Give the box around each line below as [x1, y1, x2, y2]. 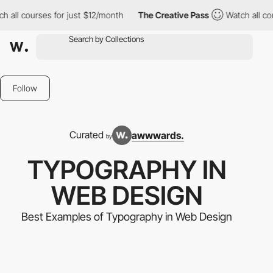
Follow [13, 83, 37, 93]
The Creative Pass [102, 10, 174, 20]
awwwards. [132, 129, 184, 141]
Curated [69, 128, 106, 141]
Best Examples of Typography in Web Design [21, 210, 232, 223]
